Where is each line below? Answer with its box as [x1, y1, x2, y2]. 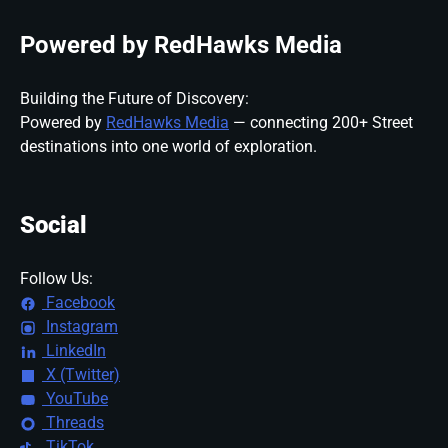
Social [20, 210, 87, 239]
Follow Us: [20, 268, 93, 288]
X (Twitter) [42, 364, 120, 384]
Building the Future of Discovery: [20, 88, 249, 108]
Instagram [42, 316, 118, 336]
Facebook [42, 292, 115, 312]
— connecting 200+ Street [229, 112, 413, 132]
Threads [42, 412, 104, 432]
